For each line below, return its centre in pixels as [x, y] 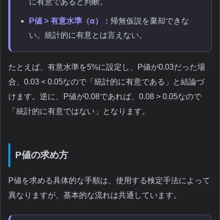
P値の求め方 [42, 155]
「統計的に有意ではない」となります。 [79, 111]
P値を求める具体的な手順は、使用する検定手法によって [109, 181]
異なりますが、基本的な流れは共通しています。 [95, 195]
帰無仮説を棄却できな [150, 21]
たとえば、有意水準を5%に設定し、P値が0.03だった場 [107, 67]
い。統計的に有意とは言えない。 [88, 35]
